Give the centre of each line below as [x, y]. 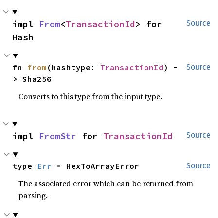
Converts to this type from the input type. [91, 96]
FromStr [58, 136]
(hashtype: [74, 67]
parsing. [33, 195]
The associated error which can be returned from [106, 183]
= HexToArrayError [96, 166]
